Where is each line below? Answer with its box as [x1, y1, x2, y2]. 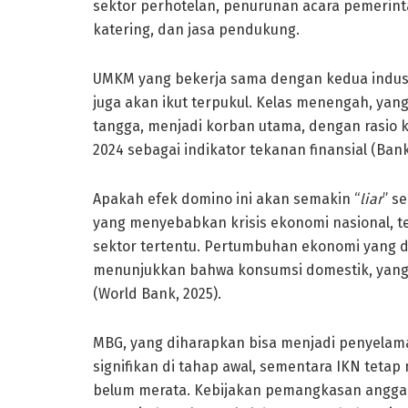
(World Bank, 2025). [93, 284, 221, 302]
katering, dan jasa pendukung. [93, 20, 300, 38]
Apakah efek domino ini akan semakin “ [93, 189, 360, 208]
